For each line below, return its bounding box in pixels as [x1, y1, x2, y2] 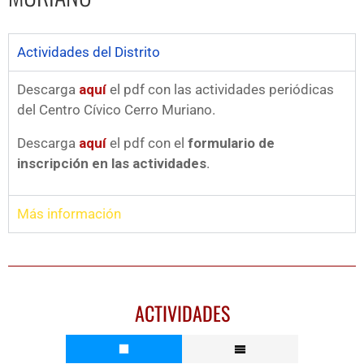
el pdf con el [106, 135, 188, 151]
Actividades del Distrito [17, 44, 160, 60]
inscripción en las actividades [17, 155, 206, 171]
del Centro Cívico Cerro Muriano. [17, 102, 215, 118]
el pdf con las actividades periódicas [106, 81, 334, 97]
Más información [17, 206, 121, 222]
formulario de [188, 135, 275, 151]
